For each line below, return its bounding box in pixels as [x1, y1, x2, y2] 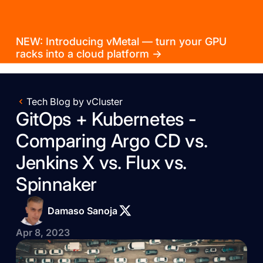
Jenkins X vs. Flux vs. [15, 151, 187, 174]
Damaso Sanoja [47, 204, 117, 217]
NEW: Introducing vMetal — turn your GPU [15, 35, 227, 48]
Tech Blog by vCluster [26, 96, 123, 108]
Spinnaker [15, 173, 97, 196]
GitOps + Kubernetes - [15, 108, 197, 131]
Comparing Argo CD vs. [15, 130, 208, 153]
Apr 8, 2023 [15, 227, 70, 239]
